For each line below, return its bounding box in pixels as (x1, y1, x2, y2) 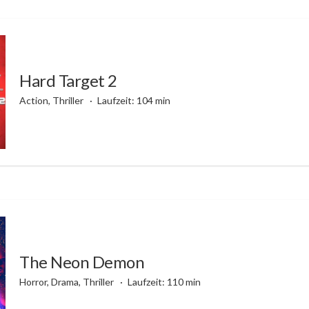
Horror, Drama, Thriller (19, 275, 116, 288)
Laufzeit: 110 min (127, 275, 201, 288)
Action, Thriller (19, 94, 86, 106)
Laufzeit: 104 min (97, 94, 170, 106)
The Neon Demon (19, 251, 145, 272)
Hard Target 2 (19, 70, 117, 90)
